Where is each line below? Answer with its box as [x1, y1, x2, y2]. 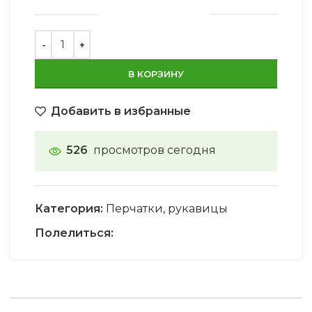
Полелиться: [35, 226, 114, 240]
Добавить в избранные [51, 104, 192, 118]
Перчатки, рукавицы [106, 201, 228, 215]
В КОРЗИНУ [128, 68, 184, 79]
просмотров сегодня [93, 143, 216, 157]
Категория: [35, 201, 103, 215]
